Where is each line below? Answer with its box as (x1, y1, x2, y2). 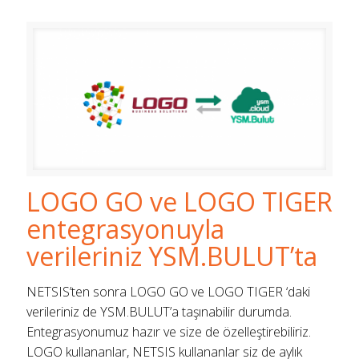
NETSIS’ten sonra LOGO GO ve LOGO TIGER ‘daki (26, 283, 310, 301)
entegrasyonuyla (26, 212, 224, 247)
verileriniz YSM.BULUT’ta (26, 239, 317, 274)
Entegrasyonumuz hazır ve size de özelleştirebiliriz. (26, 323, 311, 341)
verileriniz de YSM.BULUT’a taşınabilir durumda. (26, 303, 292, 321)
